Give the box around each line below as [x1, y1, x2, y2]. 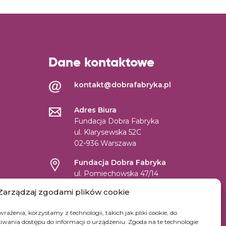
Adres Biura [74, 105, 117, 115]
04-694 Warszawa [74, 180, 137, 189]
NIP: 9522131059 [74, 199, 131, 208]
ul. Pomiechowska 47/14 [74, 169, 158, 178]
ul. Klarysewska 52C [74, 128, 141, 137]
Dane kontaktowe [48, 54, 154, 71]
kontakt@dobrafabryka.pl [74, 80, 171, 89]
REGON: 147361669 [74, 210, 141, 219]
